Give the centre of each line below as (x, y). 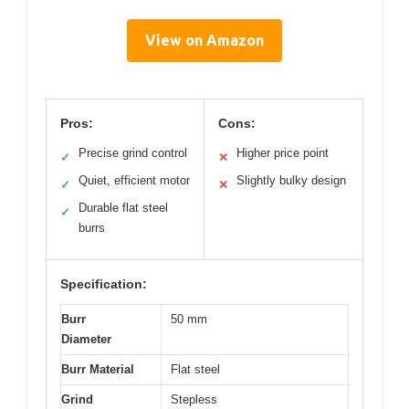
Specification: (104, 284)
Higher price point (283, 153)
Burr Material (98, 369)
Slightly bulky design (291, 180)
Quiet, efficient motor (134, 180)
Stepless (194, 399)
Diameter (86, 339)
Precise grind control (133, 153)
